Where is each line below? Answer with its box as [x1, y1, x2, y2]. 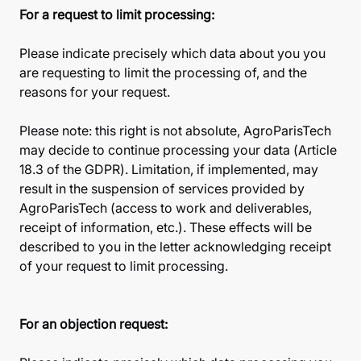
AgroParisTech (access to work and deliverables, [19, 200, 312, 216]
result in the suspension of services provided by [19, 180, 305, 197]
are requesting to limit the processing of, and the [19, 64, 307, 81]
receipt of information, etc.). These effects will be [19, 219, 312, 235]
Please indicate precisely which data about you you [19, 45, 326, 61]
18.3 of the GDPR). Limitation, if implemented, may [19, 161, 318, 177]
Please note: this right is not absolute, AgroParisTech [19, 122, 331, 139]
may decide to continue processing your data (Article [19, 142, 337, 158]
